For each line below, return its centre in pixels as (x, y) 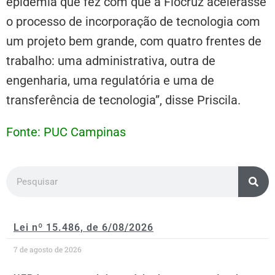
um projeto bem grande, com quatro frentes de (134, 41)
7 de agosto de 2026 (48, 250)
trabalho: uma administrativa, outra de (111, 61)
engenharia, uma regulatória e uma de (110, 81)
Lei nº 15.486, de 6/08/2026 (83, 228)
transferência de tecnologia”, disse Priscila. (123, 100)
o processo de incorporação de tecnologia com (133, 22)
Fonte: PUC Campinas (66, 132)
